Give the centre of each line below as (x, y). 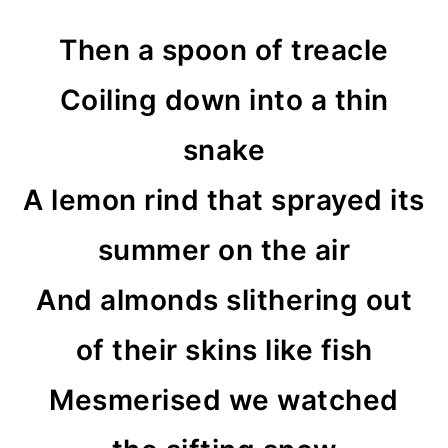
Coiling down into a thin (224, 100)
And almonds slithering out (224, 300)
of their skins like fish (224, 350)
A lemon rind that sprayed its (224, 200)
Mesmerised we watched (224, 400)
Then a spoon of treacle (224, 50)
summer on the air (224, 250)
